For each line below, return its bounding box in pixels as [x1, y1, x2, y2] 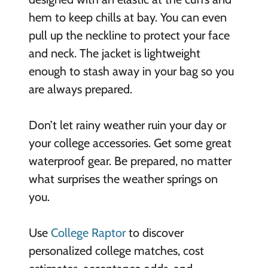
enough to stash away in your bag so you [28, 63, 234, 78]
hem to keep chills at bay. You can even [28, 10, 227, 25]
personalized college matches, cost [28, 243, 204, 258]
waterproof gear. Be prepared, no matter [28, 153, 232, 168]
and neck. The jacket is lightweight [28, 45, 200, 60]
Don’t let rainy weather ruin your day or [28, 117, 226, 132]
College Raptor [50, 225, 126, 240]
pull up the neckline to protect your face [28, 28, 230, 42]
